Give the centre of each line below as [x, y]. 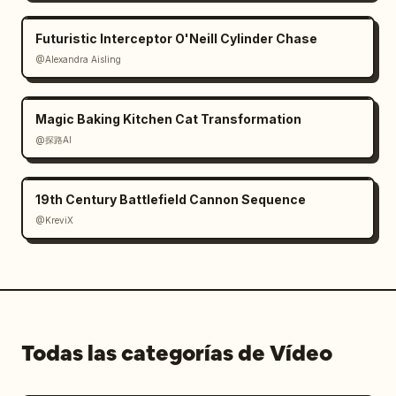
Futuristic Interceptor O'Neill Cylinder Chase [176, 38]
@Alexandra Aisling [78, 59]
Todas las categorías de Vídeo [177, 353]
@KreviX [54, 220]
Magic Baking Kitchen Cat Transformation [168, 118]
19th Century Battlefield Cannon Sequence [171, 199]
